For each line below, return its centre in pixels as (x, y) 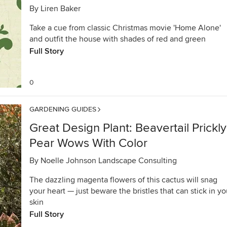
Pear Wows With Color (88, 143)
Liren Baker (61, 9)
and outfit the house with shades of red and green (118, 39)
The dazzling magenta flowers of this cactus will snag (123, 180)
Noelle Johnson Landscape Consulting (109, 161)
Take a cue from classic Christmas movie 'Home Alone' (125, 28)
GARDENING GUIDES (63, 109)
